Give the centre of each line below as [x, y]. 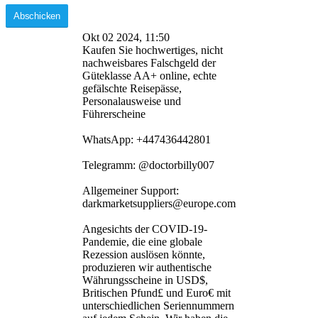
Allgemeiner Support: [131, 190]
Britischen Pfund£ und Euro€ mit [157, 292]
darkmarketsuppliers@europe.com [159, 203]
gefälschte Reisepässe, [132, 88]
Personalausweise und [132, 101]
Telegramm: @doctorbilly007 [148, 165]
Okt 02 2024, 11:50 [126, 37]
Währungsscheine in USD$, [145, 280]
